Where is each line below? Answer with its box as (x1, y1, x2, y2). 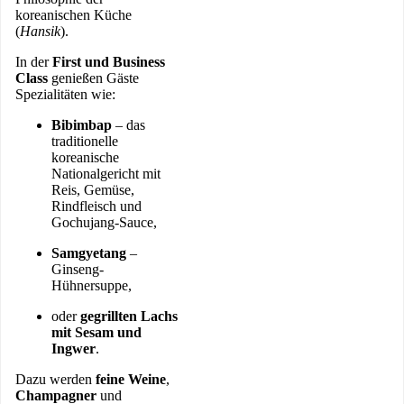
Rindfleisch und (51, 197, 142, 214)
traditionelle (51, 133, 118, 149)
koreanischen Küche (15, 6, 132, 23)
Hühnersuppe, (51, 277, 132, 293)
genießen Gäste (48, 69, 139, 86)
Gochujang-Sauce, (51, 214, 157, 230)
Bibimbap (51, 116, 112, 133)
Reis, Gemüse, (51, 181, 134, 197)
